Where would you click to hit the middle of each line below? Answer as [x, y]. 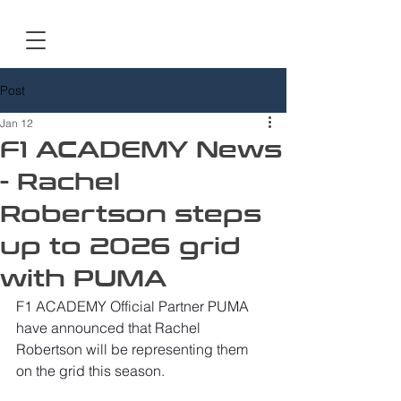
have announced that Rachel [110, 328]
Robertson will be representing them [134, 349]
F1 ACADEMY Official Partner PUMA [134, 306]
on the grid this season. [90, 371]
